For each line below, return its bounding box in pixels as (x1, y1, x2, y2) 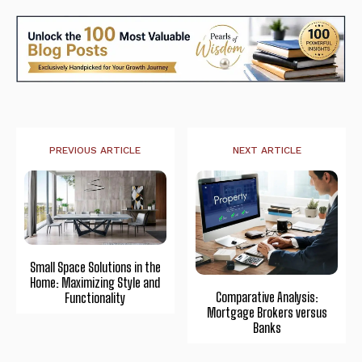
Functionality (65, 290, 126, 306)
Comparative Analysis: (215, 288, 318, 305)
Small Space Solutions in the (29, 259, 161, 276)
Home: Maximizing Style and (30, 275, 161, 291)
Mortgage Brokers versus (206, 304, 327, 320)
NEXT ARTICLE (232, 145, 301, 157)
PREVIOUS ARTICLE (49, 145, 141, 157)
